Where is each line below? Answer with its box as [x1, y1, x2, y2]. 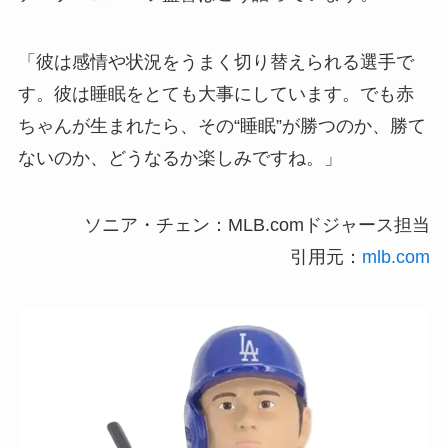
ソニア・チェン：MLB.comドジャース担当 [84, 215, 431, 236]
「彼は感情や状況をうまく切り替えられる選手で [17, 51, 414, 72]
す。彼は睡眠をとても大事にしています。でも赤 [17, 83, 414, 104]
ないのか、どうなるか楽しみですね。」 [17, 147, 342, 168]
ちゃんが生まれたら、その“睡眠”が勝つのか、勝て [17, 115, 426, 136]
